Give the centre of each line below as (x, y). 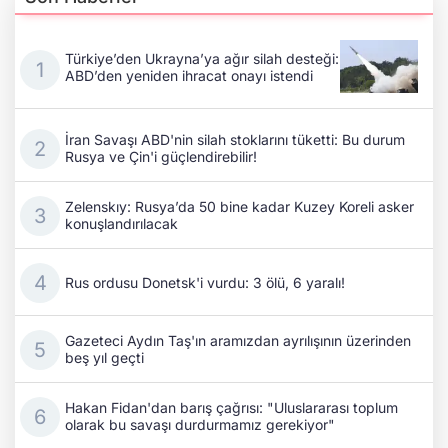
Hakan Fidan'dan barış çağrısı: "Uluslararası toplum (231, 408)
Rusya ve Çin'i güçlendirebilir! (161, 157)
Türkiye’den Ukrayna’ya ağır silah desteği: (202, 58)
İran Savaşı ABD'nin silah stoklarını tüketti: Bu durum (235, 140)
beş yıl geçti (104, 358)
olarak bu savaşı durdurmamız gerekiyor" (200, 425)
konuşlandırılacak (121, 224)
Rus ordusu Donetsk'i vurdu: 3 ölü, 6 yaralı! (205, 282)
